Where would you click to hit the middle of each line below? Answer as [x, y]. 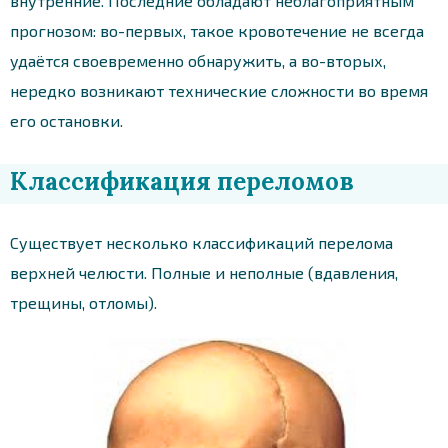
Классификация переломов [182, 181]
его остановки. [66, 120]
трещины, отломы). [83, 302]
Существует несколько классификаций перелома [201, 242]
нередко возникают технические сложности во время [219, 90]
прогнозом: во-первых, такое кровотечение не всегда [217, 30]
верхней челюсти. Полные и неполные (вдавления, [204, 272]
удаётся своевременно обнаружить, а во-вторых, [198, 60]
